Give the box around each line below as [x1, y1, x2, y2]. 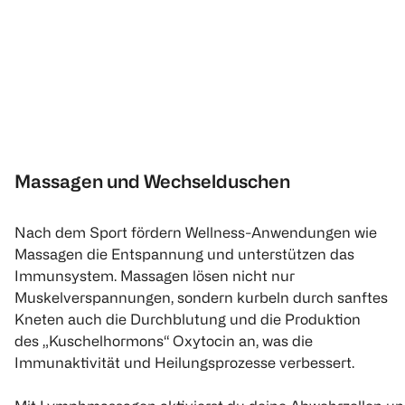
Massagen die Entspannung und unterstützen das [14, 246, 354, 263]
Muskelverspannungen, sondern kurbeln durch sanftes [14, 289, 388, 306]
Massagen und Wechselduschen [14, 171, 290, 193]
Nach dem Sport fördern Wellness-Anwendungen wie [14, 224, 377, 241]
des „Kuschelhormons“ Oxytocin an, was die [14, 333, 313, 350]
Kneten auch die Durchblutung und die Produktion [14, 311, 361, 328]
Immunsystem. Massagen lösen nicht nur [14, 268, 295, 285]
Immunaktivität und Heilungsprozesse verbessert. [14, 354, 354, 372]
